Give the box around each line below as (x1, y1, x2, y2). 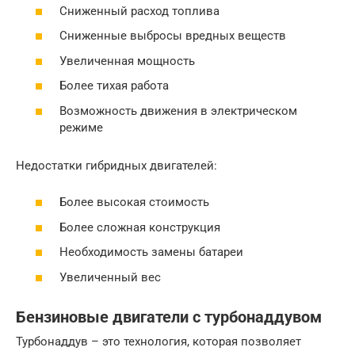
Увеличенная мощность (59, 53, 195, 68)
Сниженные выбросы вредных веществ (59, 29, 286, 44)
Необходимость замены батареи (59, 245, 243, 260)
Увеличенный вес (59, 269, 161, 284)
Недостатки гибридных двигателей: (16, 158, 217, 173)
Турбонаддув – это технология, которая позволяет (16, 334, 301, 349)
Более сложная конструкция (59, 219, 220, 235)
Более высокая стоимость (59, 195, 209, 210)
